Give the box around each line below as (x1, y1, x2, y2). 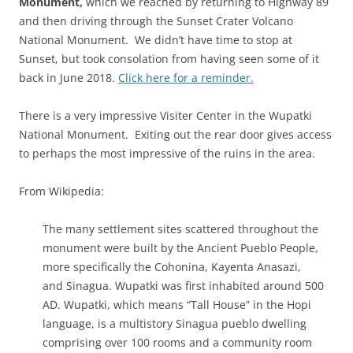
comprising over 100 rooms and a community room (43, 335, 312, 351)
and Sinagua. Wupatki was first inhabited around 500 (43, 278, 324, 294)
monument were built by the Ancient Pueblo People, (43, 240, 318, 256)
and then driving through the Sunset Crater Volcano (19, 13, 293, 29)
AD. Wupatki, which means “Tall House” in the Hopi (43, 297, 311, 313)
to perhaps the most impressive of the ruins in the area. (19, 146, 315, 162)
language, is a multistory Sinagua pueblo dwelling (43, 316, 307, 332)
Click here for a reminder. (118, 70, 254, 86)
